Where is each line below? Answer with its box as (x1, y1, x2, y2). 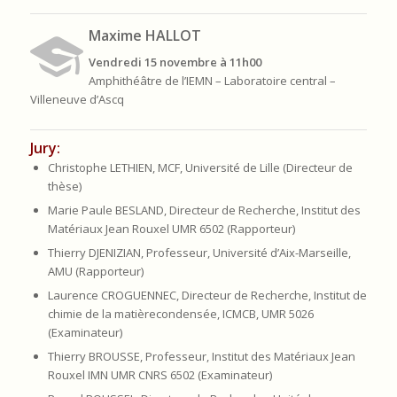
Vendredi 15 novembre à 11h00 (89, 54, 262, 71)
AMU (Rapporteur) (47, 263, 144, 280)
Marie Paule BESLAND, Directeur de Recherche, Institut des (47, 202, 361, 219)
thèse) (47, 178, 82, 195)
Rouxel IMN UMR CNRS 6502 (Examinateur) (47, 367, 272, 384)
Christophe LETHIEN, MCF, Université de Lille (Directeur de (47, 160, 353, 176)
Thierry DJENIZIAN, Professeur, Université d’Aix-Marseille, (47, 245, 351, 261)
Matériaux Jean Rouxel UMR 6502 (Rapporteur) (47, 221, 295, 237)
